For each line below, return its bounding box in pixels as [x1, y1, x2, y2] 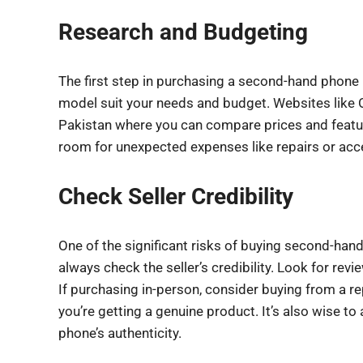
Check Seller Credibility [58, 182, 293, 210]
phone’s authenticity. [58, 325, 181, 341]
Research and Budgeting [58, 18, 308, 45]
